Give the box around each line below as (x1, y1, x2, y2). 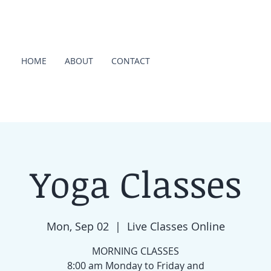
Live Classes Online (126, 219, 225, 233)
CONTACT (111, 55, 150, 67)
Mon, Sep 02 (46, 219, 109, 233)
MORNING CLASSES (92, 244, 179, 258)
